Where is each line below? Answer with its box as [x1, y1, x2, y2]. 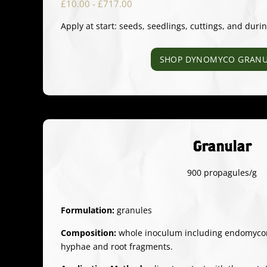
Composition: [61, 226, 116, 238]
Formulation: [61, 204, 114, 216]
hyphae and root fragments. [61, 240, 173, 252]
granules [114, 204, 152, 216]
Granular [192, 138, 252, 155]
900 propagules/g [187, 167, 257, 179]
